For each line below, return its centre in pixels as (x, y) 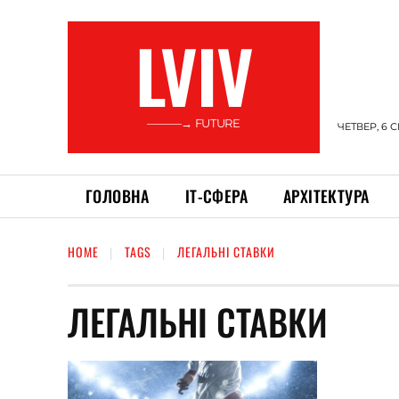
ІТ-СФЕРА (216, 196)
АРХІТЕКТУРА (326, 196)
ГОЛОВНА (118, 196)
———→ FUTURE (194, 123)
